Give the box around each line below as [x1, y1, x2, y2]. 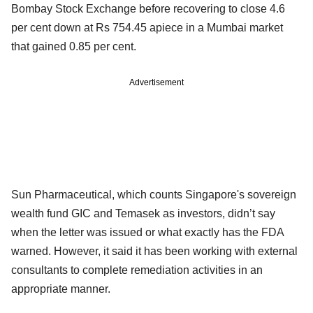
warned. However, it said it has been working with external [11, 245, 298, 257]
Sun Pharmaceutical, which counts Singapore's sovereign [11, 188, 296, 201]
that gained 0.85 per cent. [11, 40, 136, 52]
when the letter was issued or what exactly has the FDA [11, 226, 284, 238]
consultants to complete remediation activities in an [11, 263, 263, 276]
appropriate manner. [11, 282, 110, 295]
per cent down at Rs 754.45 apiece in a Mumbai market [11, 21, 283, 34]
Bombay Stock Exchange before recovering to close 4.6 [11, 2, 285, 15]
